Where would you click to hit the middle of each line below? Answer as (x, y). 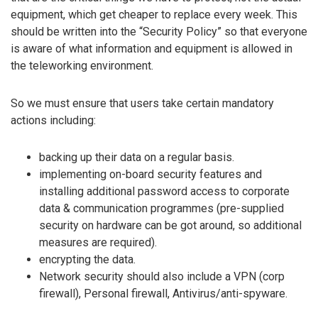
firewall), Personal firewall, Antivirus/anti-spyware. (163, 294)
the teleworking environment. (82, 65)
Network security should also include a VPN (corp (162, 277)
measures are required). (98, 243)
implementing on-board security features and (150, 175)
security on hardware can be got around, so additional (170, 226)
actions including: (53, 120)
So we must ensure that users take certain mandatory (142, 103)
